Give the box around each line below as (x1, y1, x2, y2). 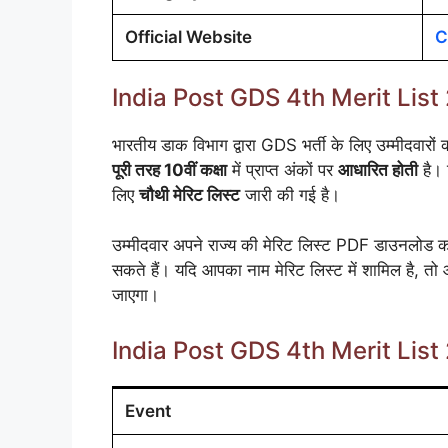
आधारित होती (338, 159, 418, 180)
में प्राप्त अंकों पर (227, 159, 338, 180)
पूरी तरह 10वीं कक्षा (112, 159, 227, 180)
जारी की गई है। (240, 184, 340, 205)
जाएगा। (112, 285, 159, 306)
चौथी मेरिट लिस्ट (139, 184, 240, 205)
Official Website (125, 26, 252, 47)
